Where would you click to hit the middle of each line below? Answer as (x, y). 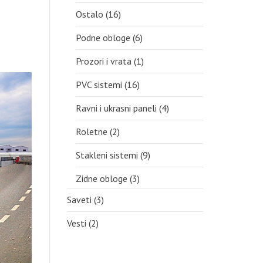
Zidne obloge (101, 178)
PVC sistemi (99, 85)
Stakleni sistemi (107, 155)
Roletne (91, 131)
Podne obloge (103, 38)
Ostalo (89, 14)
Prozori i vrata (103, 61)
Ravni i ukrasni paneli (116, 108)
